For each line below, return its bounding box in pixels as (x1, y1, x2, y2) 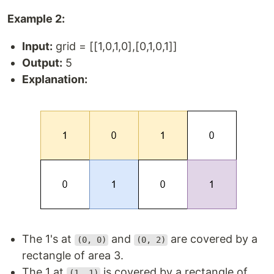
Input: (22, 40, 53, 53)
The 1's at (22, 232, 75, 246)
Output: (22, 56, 62, 70)
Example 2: (7, 12, 65, 26)
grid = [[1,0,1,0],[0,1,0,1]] (53, 40, 177, 53)
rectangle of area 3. (22, 249, 124, 262)
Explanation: (22, 73, 87, 86)
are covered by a (168, 232, 258, 246)
